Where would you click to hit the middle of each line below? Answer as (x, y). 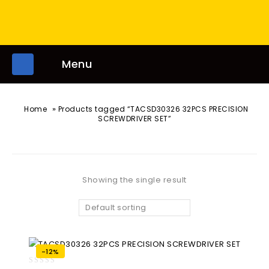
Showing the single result (134, 180)
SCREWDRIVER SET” (134, 119)
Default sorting (116, 207)
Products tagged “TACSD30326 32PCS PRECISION (153, 109)
